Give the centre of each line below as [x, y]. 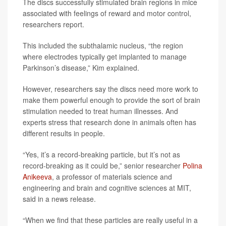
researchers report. [53, 24]
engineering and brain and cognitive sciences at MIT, [107, 188]
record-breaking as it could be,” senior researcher [103, 165]
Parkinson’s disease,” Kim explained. [81, 68]
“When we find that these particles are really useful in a [110, 220]
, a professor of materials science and [112, 177]
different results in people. [64, 133]
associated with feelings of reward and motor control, [107, 13]
